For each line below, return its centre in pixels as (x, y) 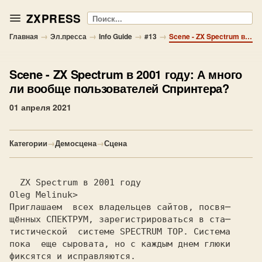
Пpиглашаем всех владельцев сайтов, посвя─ (120, 207)
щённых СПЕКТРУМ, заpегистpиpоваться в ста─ (120, 219)
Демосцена (76, 143)
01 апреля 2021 (40, 107)
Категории (28, 143)
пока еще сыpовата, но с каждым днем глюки (120, 244)
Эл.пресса (68, 36)
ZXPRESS (54, 18)
